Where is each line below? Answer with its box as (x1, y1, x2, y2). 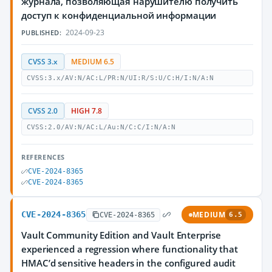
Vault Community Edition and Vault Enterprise (21, 229, 221, 241)
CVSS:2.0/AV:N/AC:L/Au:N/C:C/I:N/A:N (27, 123, 175, 131)
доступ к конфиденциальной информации (21, 9, 217, 21)
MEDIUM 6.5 (71, 57, 114, 66)
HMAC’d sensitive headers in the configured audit (21, 257, 236, 269)
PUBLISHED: (21, 28, 61, 37)
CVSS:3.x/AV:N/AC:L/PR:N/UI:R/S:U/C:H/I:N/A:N (27, 74, 214, 82)
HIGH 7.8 (71, 106, 102, 115)
